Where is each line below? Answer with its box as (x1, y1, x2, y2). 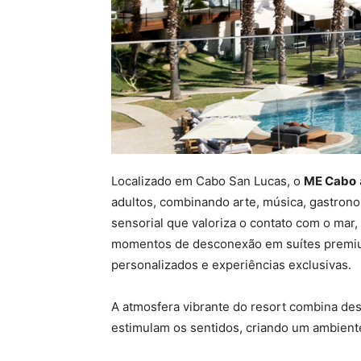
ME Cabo (304, 173, 356, 189)
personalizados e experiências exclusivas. (111, 257, 351, 273)
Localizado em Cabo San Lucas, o (111, 173, 304, 189)
